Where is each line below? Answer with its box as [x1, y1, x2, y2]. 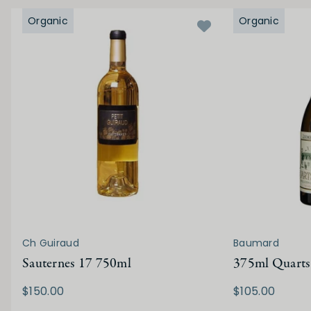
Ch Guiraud [22, 236, 79, 251]
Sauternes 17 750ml [22, 254, 132, 274]
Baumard [233, 236, 279, 251]
